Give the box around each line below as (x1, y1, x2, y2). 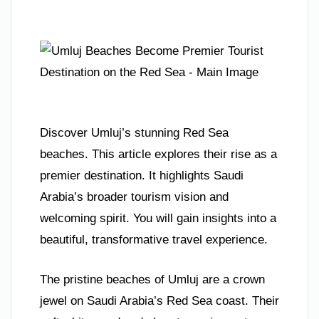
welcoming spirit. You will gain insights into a (40, 211, 276, 226)
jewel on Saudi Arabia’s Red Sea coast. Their (40, 293, 279, 308)
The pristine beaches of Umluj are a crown (40, 272, 265, 286)
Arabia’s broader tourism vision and (40, 190, 229, 204)
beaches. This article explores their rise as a (40, 147, 277, 162)
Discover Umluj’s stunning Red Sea (40, 126, 229, 140)
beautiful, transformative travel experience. (40, 233, 268, 247)
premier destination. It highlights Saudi (40, 169, 244, 183)
